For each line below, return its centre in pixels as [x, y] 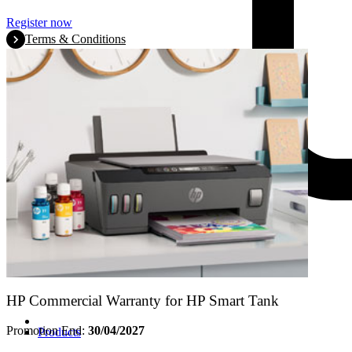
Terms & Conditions [75, 38]
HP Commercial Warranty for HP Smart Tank [143, 300]
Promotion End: [47, 331]
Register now [39, 22]
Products [59, 332]
